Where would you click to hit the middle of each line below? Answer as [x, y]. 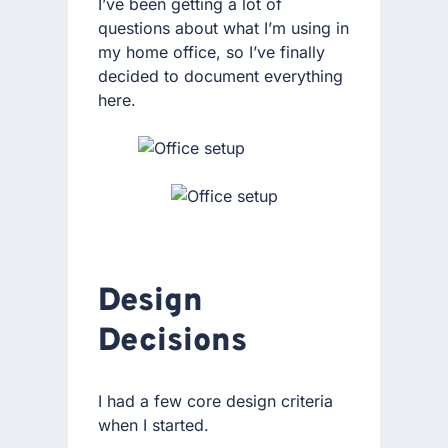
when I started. [153, 424]
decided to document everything [220, 75]
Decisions [172, 342]
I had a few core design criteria [215, 400]
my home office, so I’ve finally [211, 51]
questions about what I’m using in [223, 27]
